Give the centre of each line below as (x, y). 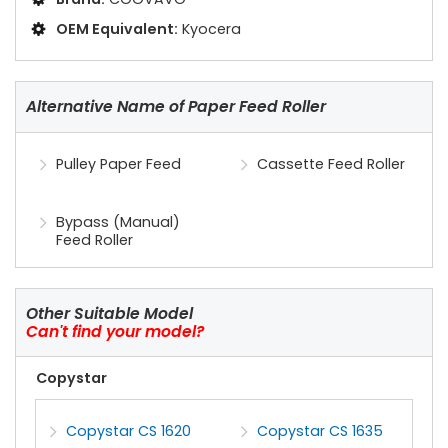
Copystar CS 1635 (320, 431)
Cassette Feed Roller (331, 164)
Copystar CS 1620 (129, 431)
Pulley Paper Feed (119, 164)
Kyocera (211, 29)
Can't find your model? (115, 331)
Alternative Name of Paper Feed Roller (176, 107)
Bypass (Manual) (118, 221)
